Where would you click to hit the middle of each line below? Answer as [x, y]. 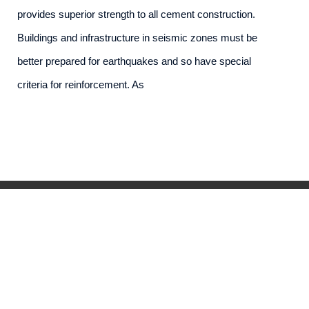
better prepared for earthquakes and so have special [134, 61]
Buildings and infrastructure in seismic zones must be [137, 37]
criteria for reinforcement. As [80, 84]
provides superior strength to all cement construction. [136, 14]
